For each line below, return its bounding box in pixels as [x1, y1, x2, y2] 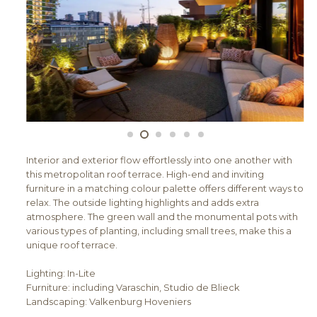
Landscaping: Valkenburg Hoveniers [26, 295, 192, 307]
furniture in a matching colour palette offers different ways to [26, 183, 304, 195]
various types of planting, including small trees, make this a [26, 225, 292, 237]
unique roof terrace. [26, 239, 118, 251]
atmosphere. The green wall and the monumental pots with [26, 211, 299, 223]
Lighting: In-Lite [26, 267, 96, 279]
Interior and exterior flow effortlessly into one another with [26, 154, 293, 166]
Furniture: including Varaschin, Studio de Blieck [26, 281, 241, 293]
